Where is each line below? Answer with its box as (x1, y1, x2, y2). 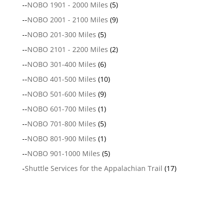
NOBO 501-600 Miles (27, 89, 96, 99)
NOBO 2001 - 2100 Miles (27, 14, 108, 24)
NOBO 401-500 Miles (27, 74, 96, 84)
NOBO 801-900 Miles (27, 133, 96, 143)
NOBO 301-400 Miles (27, 59, 96, 69)
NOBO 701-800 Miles (27, 118, 96, 128)
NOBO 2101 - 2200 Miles (27, 44, 108, 54)
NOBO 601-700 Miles (27, 104, 96, 113)
